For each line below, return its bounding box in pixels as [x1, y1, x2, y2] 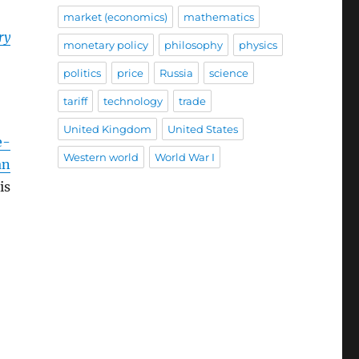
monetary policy [63, 38, 148, 52]
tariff [63, 95, 87, 108]
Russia [159, 67, 193, 80]
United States [167, 123, 238, 136]
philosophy [163, 38, 223, 52]
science [208, 67, 248, 80]
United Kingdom [63, 123, 151, 136]
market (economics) [63, 10, 167, 24]
